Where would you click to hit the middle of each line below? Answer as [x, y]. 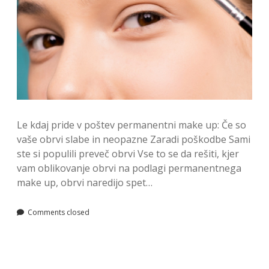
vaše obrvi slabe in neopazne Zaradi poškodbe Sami [134, 139]
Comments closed [58, 212]
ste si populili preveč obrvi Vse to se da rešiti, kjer [128, 153]
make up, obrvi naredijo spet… [85, 182]
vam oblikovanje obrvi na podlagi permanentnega [129, 168]
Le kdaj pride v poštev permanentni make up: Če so [131, 125]
